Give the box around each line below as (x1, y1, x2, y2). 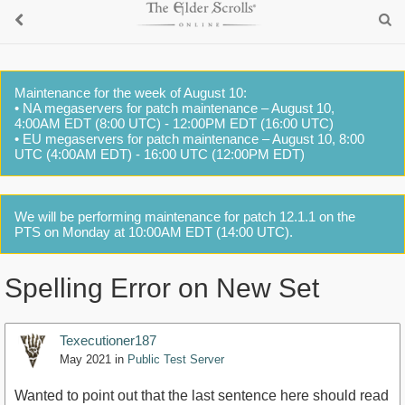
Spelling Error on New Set (5, 273, 319, 304)
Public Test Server (127, 353, 224, 367)
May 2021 (60, 353, 111, 367)
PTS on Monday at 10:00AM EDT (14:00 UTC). (14, 224, 293, 240)
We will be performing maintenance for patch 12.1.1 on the (14, 209, 355, 224)
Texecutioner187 (60, 333, 156, 349)
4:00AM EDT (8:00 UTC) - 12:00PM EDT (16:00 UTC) (14, 116, 334, 131)
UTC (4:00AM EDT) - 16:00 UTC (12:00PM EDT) (14, 146, 305, 162)
